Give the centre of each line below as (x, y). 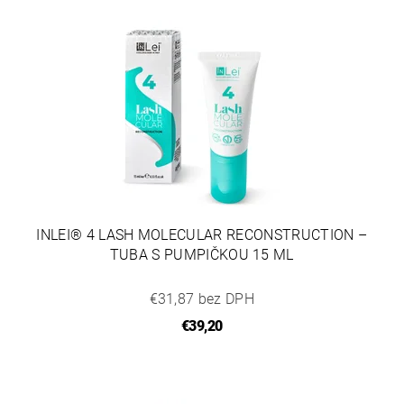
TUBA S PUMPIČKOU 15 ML (202, 254)
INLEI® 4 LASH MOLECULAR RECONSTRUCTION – (202, 234)
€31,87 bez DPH (202, 298)
